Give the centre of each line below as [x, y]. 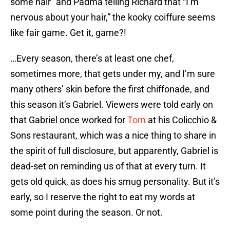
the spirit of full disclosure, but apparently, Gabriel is [114, 151]
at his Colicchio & [181, 120]
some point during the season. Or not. [87, 213]
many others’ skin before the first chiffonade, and [110, 89]
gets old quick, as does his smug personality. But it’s [115, 182]
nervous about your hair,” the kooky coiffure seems [113, 17]
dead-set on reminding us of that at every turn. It [108, 166]
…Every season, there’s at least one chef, [92, 59]
